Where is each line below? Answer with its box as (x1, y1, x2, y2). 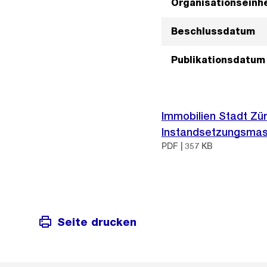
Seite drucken (57, 215, 136, 228)
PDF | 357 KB (161, 141, 213, 151)
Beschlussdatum (170, 26, 255, 37)
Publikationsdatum (170, 54, 265, 66)
